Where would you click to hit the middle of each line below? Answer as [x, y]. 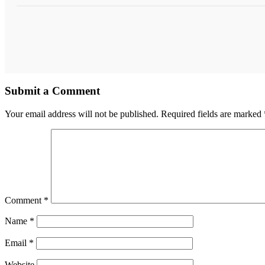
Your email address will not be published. [82, 114]
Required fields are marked [212, 114]
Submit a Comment [52, 91]
